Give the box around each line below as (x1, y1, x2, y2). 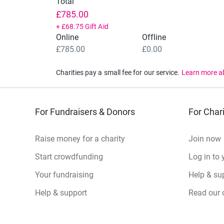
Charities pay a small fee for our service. (55, 68, 180, 76)
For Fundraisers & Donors (35, 106, 135, 117)
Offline (141, 32, 166, 42)
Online (55, 32, 78, 42)
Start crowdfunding (35, 151, 103, 161)
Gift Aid (85, 22, 108, 30)
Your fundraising (35, 169, 93, 179)
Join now (188, 133, 221, 143)
